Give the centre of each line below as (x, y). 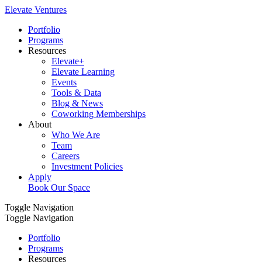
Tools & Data (76, 93)
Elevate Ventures (36, 10)
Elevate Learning (83, 72)
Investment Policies (87, 166)
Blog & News (77, 103)
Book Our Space (59, 187)
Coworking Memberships (99, 114)
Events (64, 82)
